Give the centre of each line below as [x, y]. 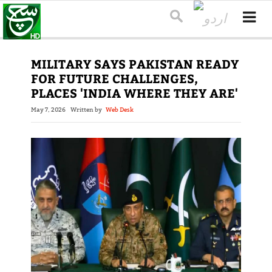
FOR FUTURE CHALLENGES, [114, 78]
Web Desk [119, 110]
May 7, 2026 [48, 110]
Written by [88, 110]
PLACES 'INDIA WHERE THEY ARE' [134, 93]
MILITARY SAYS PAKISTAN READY [134, 64]
